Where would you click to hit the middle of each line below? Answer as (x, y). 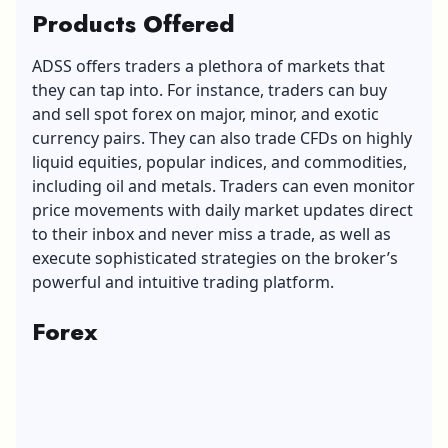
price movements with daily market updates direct (222, 209)
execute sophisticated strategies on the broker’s (215, 257)
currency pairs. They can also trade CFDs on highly (222, 137)
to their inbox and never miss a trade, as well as (211, 233)
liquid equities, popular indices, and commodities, (219, 161)
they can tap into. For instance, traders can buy (209, 89)
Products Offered (133, 23)
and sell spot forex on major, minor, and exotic (205, 113)
